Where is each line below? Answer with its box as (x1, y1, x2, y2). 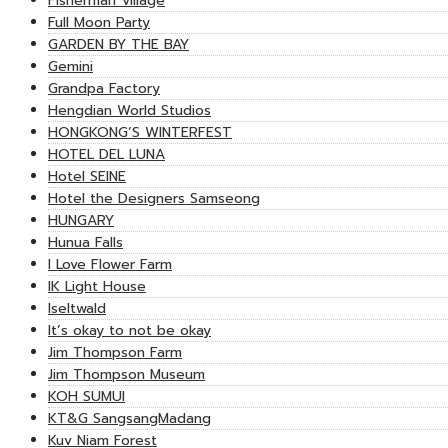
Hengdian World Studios (48, 100, 211, 122)
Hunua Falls (48, 232, 123, 254)
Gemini (48, 56, 93, 78)
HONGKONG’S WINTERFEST (48, 122, 232, 144)
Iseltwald (48, 298, 106, 320)
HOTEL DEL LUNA (48, 144, 165, 166)
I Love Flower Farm (48, 254, 172, 276)
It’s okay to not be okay (48, 320, 211, 342)
